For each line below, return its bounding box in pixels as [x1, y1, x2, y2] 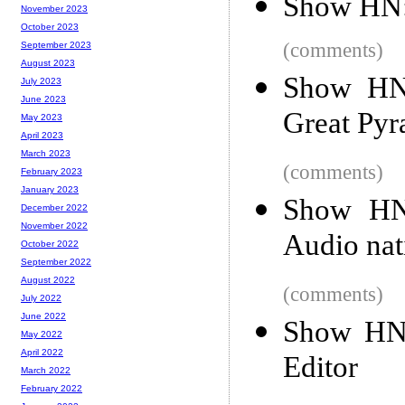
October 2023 [21, 22, 79, 33]
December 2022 [21, 202, 88, 213]
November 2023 [21, 4, 88, 14]
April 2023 [21, 130, 63, 141]
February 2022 [21, 383, 82, 394]
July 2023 [21, 76, 61, 87]
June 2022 [21, 311, 66, 322]
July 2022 [21, 293, 61, 304]
